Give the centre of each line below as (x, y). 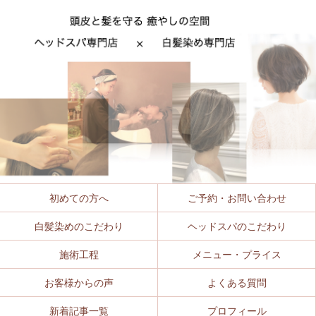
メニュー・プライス (237, 254)
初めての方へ (79, 198)
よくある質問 (237, 282)
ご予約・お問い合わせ (237, 198)
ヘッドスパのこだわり (237, 226)
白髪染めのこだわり (79, 226)
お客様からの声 (79, 282)
